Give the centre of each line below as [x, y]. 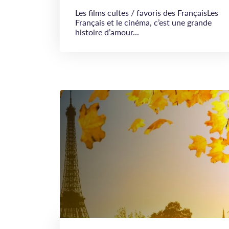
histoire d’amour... [107, 32]
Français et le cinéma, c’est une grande [143, 22]
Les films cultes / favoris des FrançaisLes [147, 13]
